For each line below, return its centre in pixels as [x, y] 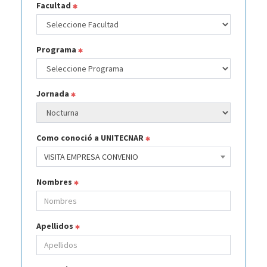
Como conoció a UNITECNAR [91, 138]
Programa [57, 49]
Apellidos [56, 226]
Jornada [54, 94]
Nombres [55, 182]
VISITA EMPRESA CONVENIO [91, 157]
